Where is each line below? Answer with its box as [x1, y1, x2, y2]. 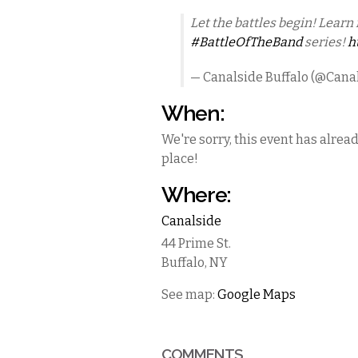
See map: [161, 287, 217, 302]
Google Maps [217, 287, 296, 302]
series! [302, 34, 348, 50]
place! [161, 151, 198, 166]
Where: [161, 182, 231, 207]
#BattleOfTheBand [190, 34, 302, 50]
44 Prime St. [161, 236, 231, 251]
